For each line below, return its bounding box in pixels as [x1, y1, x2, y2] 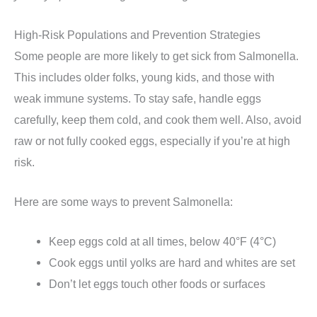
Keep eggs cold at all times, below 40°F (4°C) [49, 235, 277, 248]
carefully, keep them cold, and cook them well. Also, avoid [14, 113, 301, 126]
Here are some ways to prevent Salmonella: [14, 195, 233, 209]
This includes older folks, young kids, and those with [14, 70, 275, 83]
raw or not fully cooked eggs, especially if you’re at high [14, 134, 290, 147]
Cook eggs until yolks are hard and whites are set [49, 256, 296, 270]
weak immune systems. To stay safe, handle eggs [14, 91, 261, 105]
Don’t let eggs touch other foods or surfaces [49, 277, 266, 291]
